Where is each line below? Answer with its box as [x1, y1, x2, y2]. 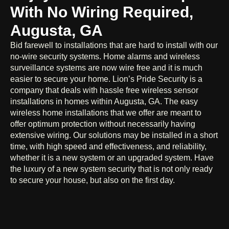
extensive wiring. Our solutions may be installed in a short [10, 130, 218, 140]
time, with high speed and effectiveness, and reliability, [10, 142, 207, 151]
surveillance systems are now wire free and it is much [10, 63, 202, 72]
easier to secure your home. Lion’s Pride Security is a [10, 74, 202, 83]
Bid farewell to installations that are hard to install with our [10, 40, 218, 50]
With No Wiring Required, [10, 3, 193, 20]
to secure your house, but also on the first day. [10, 175, 175, 185]
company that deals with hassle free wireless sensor [10, 85, 198, 95]
